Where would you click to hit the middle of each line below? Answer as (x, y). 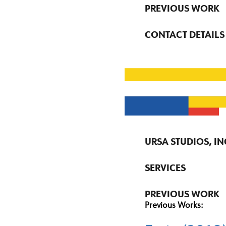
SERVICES (165, 169)
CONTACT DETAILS (185, 36)
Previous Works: (175, 206)
